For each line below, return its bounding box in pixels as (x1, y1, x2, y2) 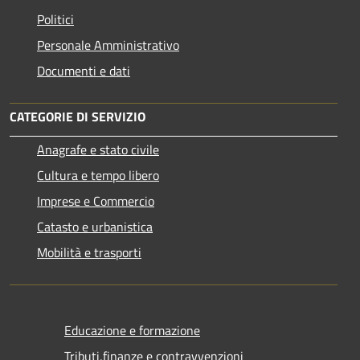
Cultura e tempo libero (37, 166, 159, 186)
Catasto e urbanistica (37, 217, 153, 237)
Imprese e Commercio (37, 191, 154, 211)
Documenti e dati (37, 61, 130, 81)
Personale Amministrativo (37, 35, 179, 55)
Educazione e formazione (64, 321, 200, 341)
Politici (37, 10, 74, 30)
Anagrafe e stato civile (37, 140, 159, 160)
